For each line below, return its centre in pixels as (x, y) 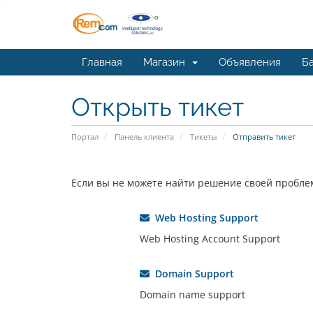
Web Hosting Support (204, 218)
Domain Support (191, 274)
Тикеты (203, 137)
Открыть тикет (158, 107)
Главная (102, 62)
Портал (85, 137)
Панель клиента (144, 137)
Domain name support (192, 294)
